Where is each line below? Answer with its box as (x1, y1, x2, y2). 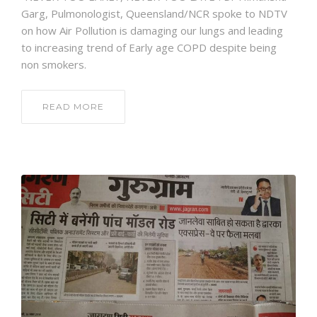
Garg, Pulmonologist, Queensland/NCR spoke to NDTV (21, 6, 287, 21)
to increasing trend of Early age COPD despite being (21, 40, 277, 55)
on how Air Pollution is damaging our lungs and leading (21, 23, 283, 38)
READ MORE (42, 101, 104, 113)
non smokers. (21, 57, 86, 72)
